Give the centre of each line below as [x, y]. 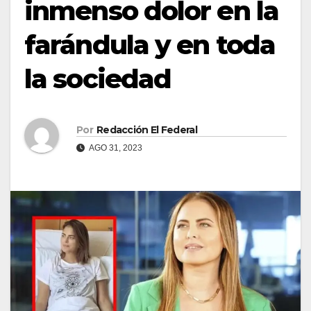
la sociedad [98, 79]
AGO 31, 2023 [115, 148]
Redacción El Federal [146, 129]
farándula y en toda [150, 45]
